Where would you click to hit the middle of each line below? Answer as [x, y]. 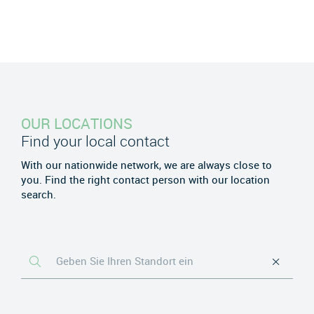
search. [39, 194]
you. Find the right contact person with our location [145, 179]
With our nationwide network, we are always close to [146, 164]
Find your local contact [95, 141]
